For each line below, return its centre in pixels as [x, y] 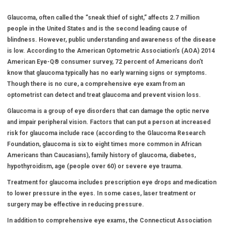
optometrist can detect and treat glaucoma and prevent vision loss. [104, 95]
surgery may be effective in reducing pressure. [76, 204]
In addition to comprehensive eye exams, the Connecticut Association [109, 220]
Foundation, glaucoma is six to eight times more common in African [104, 144]
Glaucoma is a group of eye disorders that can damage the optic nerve [108, 111]
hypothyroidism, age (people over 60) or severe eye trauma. [95, 166]
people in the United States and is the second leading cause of [97, 28]
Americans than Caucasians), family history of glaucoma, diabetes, [101, 155]
